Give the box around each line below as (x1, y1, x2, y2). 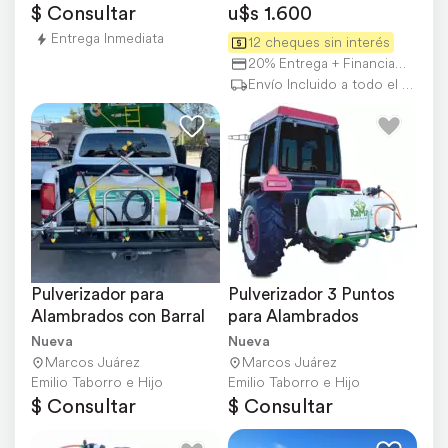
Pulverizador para (31, 283, 164, 306)
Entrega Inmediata (51, 29, 164, 48)
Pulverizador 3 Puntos (228, 283, 395, 306)
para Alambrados (228, 305, 359, 328)
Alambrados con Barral (31, 305, 205, 328)
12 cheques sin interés (248, 33, 390, 52)
